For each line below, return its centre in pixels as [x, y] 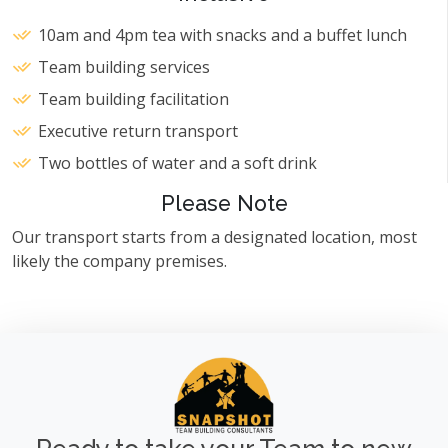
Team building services [124, 67]
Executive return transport [138, 131]
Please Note [224, 204]
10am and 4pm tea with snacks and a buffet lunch [222, 35]
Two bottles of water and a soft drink [177, 163]
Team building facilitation [133, 99]
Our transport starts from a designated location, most [214, 237]
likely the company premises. [119, 261]
